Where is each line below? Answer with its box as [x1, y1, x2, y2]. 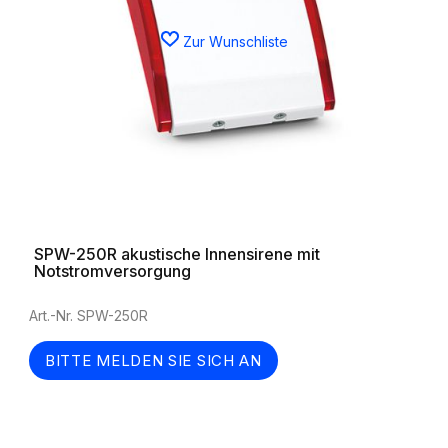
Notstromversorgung [34, 261, 191, 281]
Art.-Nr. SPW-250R [29, 307, 148, 324]
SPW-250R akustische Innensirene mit [34, 244, 320, 264]
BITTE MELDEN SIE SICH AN [45, 351, 262, 370]
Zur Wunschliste [182, 32, 288, 50]
